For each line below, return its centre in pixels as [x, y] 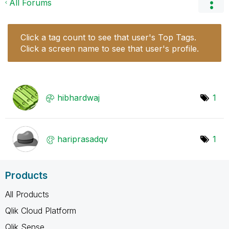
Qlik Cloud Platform [41, 210]
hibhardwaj [78, 97]
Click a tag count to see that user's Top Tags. [108, 37]
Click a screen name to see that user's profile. [110, 48]
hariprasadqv [83, 139]
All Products [27, 194]
